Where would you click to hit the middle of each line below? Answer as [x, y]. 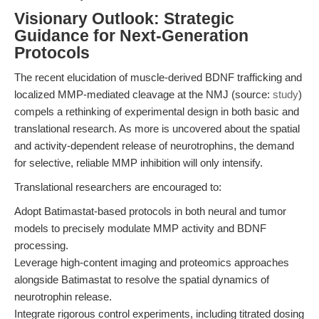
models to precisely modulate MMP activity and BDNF [140, 228]
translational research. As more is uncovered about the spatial [157, 129]
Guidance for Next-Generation [131, 36]
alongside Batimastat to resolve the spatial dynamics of [142, 279]
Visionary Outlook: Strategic [124, 19]
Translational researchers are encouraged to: [118, 187]
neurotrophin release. [63, 297]
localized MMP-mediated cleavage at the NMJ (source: [143, 94]
